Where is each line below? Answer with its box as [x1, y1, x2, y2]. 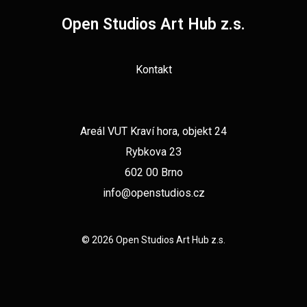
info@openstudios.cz [102, 186, 205, 199]
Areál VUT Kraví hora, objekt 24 [80, 124, 227, 138]
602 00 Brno [124, 165, 183, 179]
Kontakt [135, 62, 172, 76]
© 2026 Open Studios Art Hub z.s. [82, 234, 225, 245]
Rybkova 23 [125, 145, 182, 158]
